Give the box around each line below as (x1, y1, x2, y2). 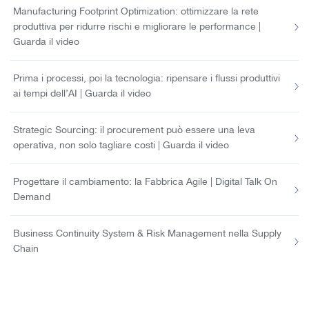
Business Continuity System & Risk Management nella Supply (13, 226, 281, 242)
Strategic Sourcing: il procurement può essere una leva (13, 123, 255, 139)
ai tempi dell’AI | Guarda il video (13, 86, 151, 102)
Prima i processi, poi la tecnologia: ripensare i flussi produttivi (13, 71, 280, 87)
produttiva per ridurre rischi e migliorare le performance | (13, 19, 261, 35)
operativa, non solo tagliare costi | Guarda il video (13, 138, 229, 154)
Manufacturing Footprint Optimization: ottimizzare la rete (13, 4, 259, 20)
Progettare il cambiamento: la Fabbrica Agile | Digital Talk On (13, 175, 277, 190)
